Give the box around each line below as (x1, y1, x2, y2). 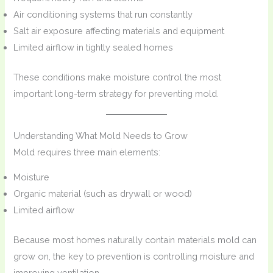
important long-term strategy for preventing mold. (13, 88, 219, 99)
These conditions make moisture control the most (13, 71, 222, 82)
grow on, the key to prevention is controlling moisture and (13, 251, 255, 262)
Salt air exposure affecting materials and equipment (13, 25, 225, 36)
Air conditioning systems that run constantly (13, 9, 193, 19)
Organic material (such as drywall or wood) (13, 188, 193, 199)
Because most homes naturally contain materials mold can (13, 235, 257, 246)
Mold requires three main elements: (13, 146, 161, 157)
